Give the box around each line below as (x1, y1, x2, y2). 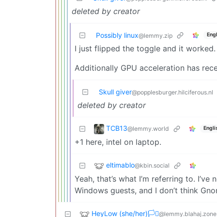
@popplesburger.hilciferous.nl (132, 88, 213, 96)
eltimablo (106, 160, 135, 169)
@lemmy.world (127, 124, 169, 132)
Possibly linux (96, 31, 139, 39)
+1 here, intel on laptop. (75, 137, 161, 147)
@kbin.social (135, 161, 170, 169)
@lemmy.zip (139, 31, 172, 39)
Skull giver (99, 87, 132, 96)
